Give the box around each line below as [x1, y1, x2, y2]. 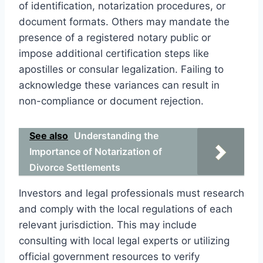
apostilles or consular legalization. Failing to [19, 63, 224, 75]
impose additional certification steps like [19, 47, 209, 59]
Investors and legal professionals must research [19, 187, 244, 199]
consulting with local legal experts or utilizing [19, 234, 230, 247]
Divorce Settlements [29, 161, 120, 173]
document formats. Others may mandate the [19, 15, 230, 28]
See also [29, 129, 68, 141]
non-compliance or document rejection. [19, 95, 204, 107]
